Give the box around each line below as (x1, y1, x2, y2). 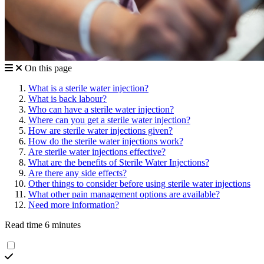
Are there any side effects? (28, 168, 127, 179)
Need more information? (28, 200, 119, 210)
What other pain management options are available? (28, 189, 220, 200)
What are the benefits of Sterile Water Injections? (28, 157, 209, 168)
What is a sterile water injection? (28, 83, 148, 94)
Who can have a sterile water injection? (28, 104, 174, 115)
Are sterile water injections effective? (28, 147, 166, 157)
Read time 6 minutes (5, 220, 81, 230)
